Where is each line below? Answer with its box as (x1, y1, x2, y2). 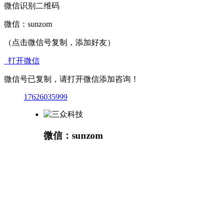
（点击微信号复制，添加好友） (4, 38, 115, 47)
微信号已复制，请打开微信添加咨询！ (4, 75, 139, 84)
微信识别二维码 (4, 1, 59, 10)
